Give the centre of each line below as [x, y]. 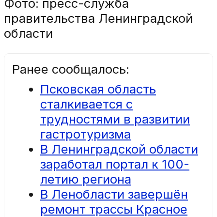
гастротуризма [85, 134]
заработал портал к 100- [115, 164]
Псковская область [98, 89]
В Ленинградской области [119, 149]
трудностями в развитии [115, 119]
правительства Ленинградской [98, 18]
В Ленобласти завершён [114, 194]
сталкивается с [86, 104]
